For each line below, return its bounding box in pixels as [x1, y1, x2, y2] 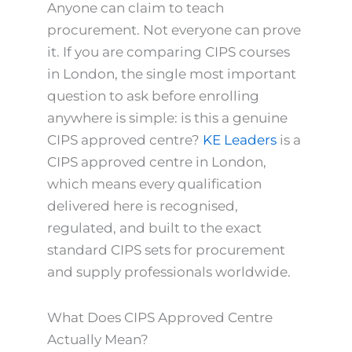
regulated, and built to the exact [47, 220, 262, 236]
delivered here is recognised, [47, 198, 238, 214]
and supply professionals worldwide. [47, 264, 291, 280]
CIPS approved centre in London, [47, 154, 266, 170]
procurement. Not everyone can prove [47, 22, 301, 38]
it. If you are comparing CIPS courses [47, 44, 290, 60]
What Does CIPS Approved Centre [47, 309, 273, 325]
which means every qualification [47, 176, 262, 192]
